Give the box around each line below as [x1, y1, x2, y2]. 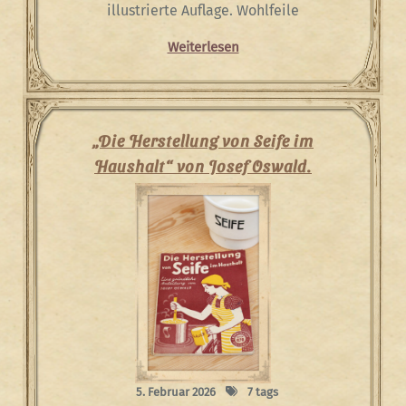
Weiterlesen [167, 39, 239, 55]
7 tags [244, 385, 278, 399]
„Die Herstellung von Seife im [92, 130, 314, 150]
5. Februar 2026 [135, 385, 216, 399]
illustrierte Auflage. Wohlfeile [107, 2, 299, 19]
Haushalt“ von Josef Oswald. [94, 156, 312, 175]
